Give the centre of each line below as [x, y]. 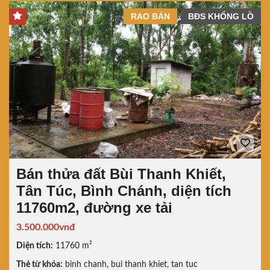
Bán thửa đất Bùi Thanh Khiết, [121, 174]
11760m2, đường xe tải [94, 207]
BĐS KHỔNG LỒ [221, 16]
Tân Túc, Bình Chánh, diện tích [124, 190]
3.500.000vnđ [46, 227]
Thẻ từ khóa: [39, 264]
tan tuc [184, 264]
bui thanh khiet [139, 264]
